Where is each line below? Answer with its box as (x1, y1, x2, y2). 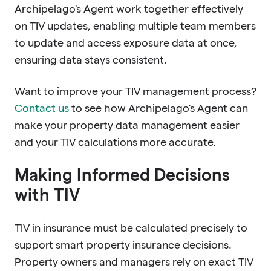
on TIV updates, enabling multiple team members (15, 19, 256, 31)
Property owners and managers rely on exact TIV (15, 255, 253, 267)
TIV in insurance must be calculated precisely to (15, 221, 247, 233)
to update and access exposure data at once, (15, 36, 237, 48)
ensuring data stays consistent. (15, 53, 167, 65)
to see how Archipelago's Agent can (69, 102, 248, 114)
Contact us (15, 102, 69, 114)
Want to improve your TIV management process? (15, 85, 256, 97)
